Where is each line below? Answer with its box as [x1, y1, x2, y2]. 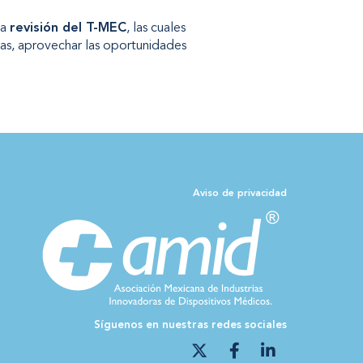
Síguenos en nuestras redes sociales [93, 319, 287, 331]
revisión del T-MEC [9, 22, 126, 36]
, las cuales [126, 22, 186, 36]
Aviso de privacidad [192, 188, 287, 199]
